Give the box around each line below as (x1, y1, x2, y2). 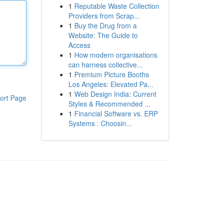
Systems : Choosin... (68, 118, 132, 128)
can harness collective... (68, 60, 143, 69)
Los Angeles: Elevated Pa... (68, 79, 153, 89)
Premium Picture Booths (74, 69, 149, 79)
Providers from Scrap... (68, 11, 140, 21)
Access (68, 40, 90, 50)
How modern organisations (74, 50, 157, 60)
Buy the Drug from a (74, 21, 137, 30)
